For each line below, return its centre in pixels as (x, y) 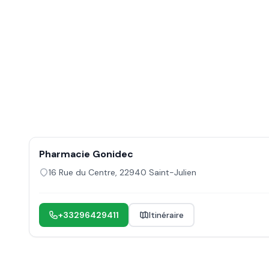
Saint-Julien (173, 172)
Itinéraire (166, 215)
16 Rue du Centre (82, 172)
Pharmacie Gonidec (86, 154)
